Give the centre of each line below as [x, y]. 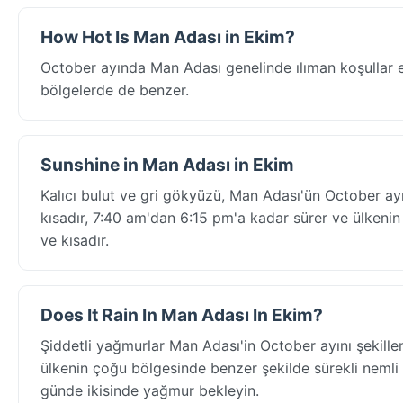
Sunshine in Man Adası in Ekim [167, 164]
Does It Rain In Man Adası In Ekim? [182, 314]
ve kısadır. [75, 240]
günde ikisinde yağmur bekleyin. [150, 390]
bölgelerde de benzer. [115, 90]
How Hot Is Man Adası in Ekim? [168, 36]
